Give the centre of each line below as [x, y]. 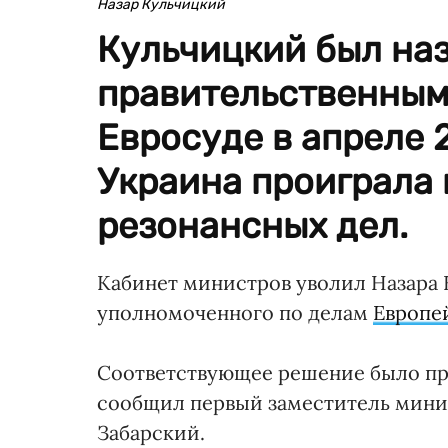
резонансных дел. [252, 225]
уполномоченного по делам [235, 312]
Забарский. [151, 432]
